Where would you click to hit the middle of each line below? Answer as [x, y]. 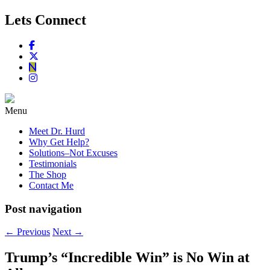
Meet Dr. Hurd [57, 131]
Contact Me [51, 185]
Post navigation [43, 209]
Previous [32, 232]
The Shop [48, 174]
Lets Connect [46, 20]
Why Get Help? [59, 142]
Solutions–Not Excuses [73, 152]
